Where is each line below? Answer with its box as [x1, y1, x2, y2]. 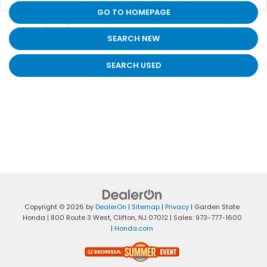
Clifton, [111, 213, 136, 223]
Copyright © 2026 [24, 202, 86, 212]
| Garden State [189, 202, 240, 212]
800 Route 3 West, [48, 213, 111, 223]
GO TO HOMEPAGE [97, 6, 170, 18]
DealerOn [95, 202, 126, 212]
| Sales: [167, 213, 195, 223]
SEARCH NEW [107, 33, 160, 45]
